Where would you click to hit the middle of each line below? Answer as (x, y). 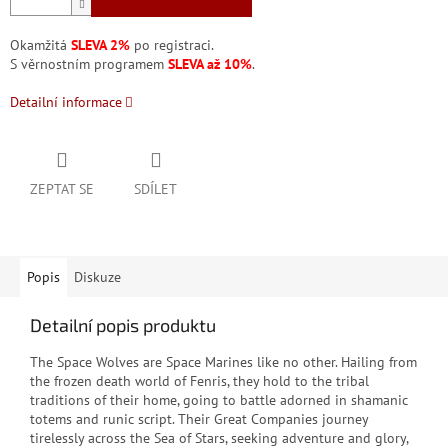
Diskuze (97, 277)
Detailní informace (66, 102)
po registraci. (172, 45)
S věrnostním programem (89, 64)
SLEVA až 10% (210, 64)
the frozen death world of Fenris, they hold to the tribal (199, 381)
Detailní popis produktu (123, 325)
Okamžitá (40, 45)
